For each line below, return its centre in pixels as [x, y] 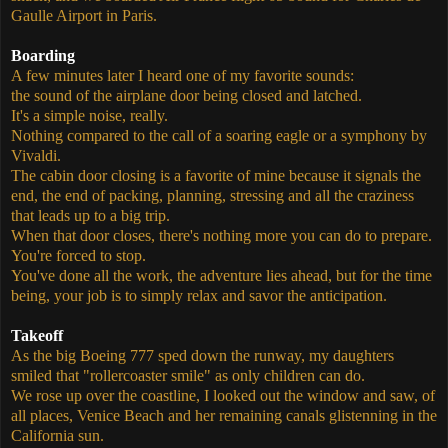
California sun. [57, 435]
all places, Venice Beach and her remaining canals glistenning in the [224, 415]
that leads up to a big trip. [90, 215]
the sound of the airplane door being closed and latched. [186, 95]
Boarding [43, 55]
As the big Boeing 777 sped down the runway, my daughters [202, 355]
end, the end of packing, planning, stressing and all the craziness [212, 195]
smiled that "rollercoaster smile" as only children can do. [188, 375]
